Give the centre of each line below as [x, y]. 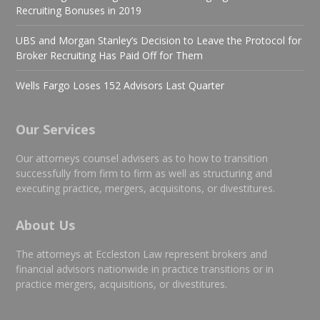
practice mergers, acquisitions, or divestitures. [122, 284]
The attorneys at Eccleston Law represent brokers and [142, 254]
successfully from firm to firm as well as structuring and [144, 173]
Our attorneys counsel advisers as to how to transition [142, 158]
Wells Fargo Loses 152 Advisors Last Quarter [120, 85]
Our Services [56, 129]
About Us [46, 225]
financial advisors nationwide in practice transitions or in [145, 269]
